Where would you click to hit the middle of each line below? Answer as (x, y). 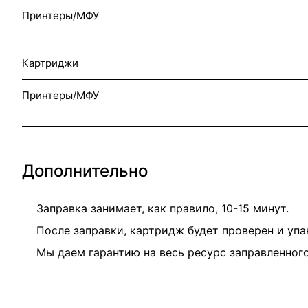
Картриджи (50, 63)
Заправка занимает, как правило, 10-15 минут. (163, 208)
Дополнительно (85, 170)
